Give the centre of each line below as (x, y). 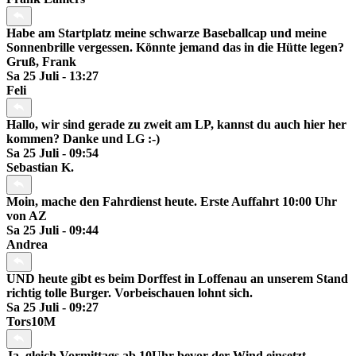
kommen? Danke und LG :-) (83, 139)
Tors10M (31, 322)
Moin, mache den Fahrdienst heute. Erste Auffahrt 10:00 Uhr (172, 202)
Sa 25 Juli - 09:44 (52, 230)
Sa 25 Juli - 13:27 (52, 76)
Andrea (27, 245)
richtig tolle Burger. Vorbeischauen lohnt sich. (130, 293)
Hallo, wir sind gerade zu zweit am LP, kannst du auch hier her (176, 125)
